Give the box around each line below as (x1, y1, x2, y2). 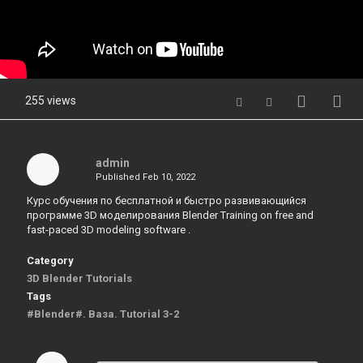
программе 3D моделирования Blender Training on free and (27, 209, 314, 221)
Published (95, 172, 143, 182)
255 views (25, 94, 76, 107)
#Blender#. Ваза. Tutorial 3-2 (27, 308, 179, 320)
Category (27, 254, 74, 267)
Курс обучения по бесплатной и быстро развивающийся (27, 194, 306, 207)
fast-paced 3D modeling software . (27, 224, 190, 236)
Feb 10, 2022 (142, 172, 195, 182)
